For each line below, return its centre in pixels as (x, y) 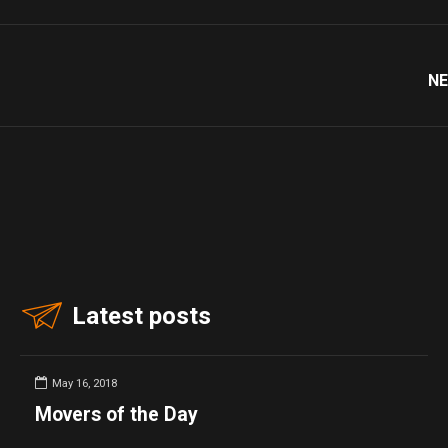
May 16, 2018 (84, 383)
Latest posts (141, 315)
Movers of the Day (116, 415)
